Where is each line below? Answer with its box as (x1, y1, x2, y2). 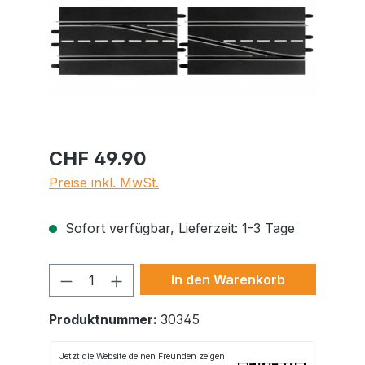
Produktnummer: (49, 310, 161, 328)
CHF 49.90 (49, 146, 147, 170)
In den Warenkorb (171, 270, 285, 288)
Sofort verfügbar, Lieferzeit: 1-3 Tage (61, 219, 295, 236)
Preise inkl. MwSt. (49, 174, 159, 191)
